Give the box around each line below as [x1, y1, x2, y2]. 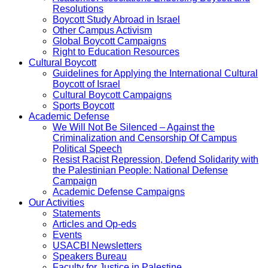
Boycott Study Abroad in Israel [53, 14, 180, 25]
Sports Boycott [53, 100, 114, 111]
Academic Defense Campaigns [53, 186, 185, 197]
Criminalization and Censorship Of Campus [53, 132, 237, 143]
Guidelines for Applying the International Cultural [53, 68, 258, 78]
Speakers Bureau [53, 251, 127, 261]
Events [53, 229, 82, 240]
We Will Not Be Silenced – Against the [53, 121, 215, 132]
